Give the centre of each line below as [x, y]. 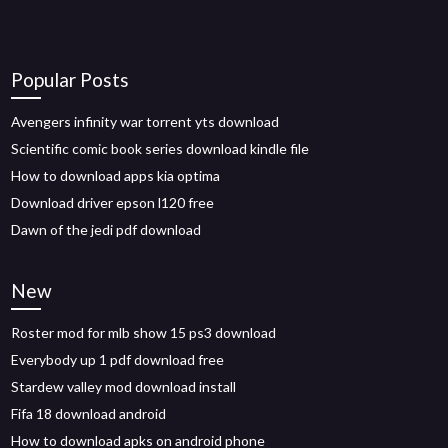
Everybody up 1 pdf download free [118, 359]
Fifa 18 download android [89, 413]
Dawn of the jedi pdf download [106, 229]
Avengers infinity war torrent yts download [145, 121]
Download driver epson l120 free [113, 202]
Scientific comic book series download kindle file [160, 148]
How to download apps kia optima [116, 175]
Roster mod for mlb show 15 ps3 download [144, 332]
